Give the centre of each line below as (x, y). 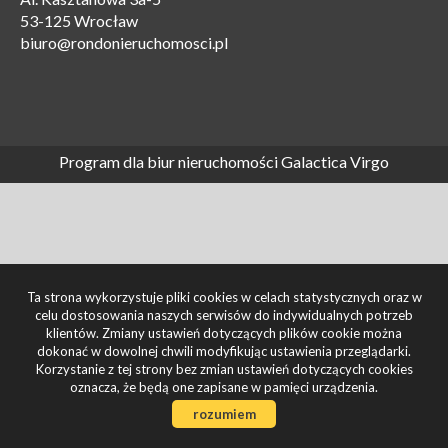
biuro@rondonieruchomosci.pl (124, 42)
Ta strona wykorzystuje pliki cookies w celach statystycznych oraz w (224, 297)
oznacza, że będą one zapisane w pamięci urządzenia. (224, 387)
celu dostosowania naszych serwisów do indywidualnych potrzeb (224, 315)
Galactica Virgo (335, 161)
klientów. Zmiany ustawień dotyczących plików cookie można (224, 333)
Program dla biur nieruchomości (170, 161)
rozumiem (224, 414)
